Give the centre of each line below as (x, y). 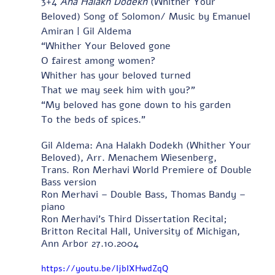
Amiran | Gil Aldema (86, 31)
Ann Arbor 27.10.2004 (90, 243)
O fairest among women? (98, 60)
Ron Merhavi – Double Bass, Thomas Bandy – (145, 194)
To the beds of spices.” (93, 119)
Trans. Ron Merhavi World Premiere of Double (148, 170)
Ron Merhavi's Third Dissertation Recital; (135, 219)
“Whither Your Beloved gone (106, 46)
